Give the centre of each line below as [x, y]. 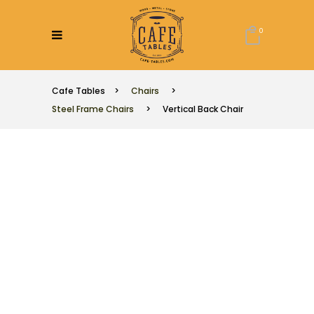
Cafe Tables [78, 91]
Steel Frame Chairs [93, 109]
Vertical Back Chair [203, 109]
